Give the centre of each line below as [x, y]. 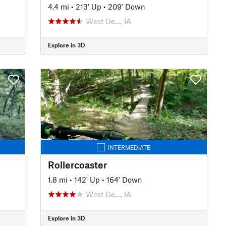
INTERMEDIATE [129, 147]
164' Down [124, 179]
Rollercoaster [77, 164]
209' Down [126, 6]
